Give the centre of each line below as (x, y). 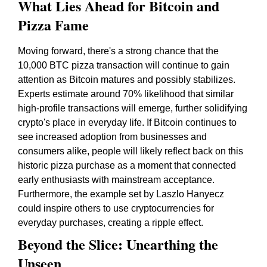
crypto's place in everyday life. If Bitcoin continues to (127, 122)
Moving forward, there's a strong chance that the (118, 51)
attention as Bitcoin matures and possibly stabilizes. (127, 80)
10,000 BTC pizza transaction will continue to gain (124, 65)
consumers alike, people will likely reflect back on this (131, 151)
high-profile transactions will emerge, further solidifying (133, 108)
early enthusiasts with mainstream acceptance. (116, 180)
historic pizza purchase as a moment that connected (127, 165)
